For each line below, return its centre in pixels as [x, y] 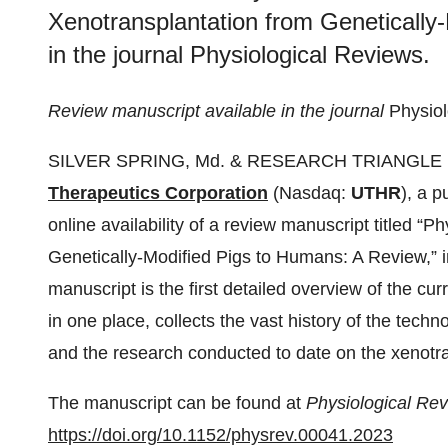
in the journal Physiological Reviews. [239, 54]
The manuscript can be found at [177, 403]
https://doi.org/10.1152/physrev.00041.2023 [220, 435]
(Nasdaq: [309, 193]
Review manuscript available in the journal [218, 111]
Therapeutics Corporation [158, 193]
